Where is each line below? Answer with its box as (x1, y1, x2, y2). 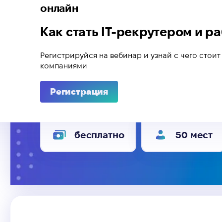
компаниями (40, 61, 87, 70)
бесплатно (74, 129, 124, 140)
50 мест (175, 129, 213, 140)
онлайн (40, 2, 78, 14)
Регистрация (50, 87, 109, 96)
